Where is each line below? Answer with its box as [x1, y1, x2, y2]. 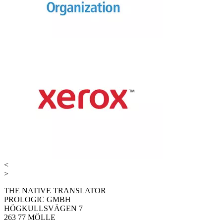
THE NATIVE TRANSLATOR [4, 186, 106, 195]
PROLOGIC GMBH [4, 195, 71, 204]
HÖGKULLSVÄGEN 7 [4, 204, 83, 213]
